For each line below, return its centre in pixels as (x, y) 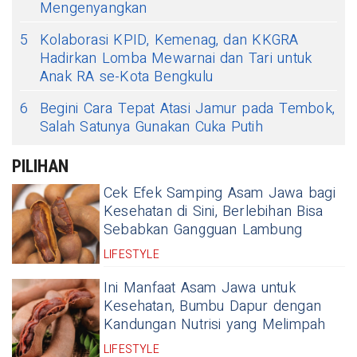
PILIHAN (40, 166)
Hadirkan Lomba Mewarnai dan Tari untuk (176, 58)
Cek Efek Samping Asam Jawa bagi (220, 193)
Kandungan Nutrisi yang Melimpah (215, 324)
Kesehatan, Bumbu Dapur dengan (213, 306)
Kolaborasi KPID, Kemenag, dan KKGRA (169, 40)
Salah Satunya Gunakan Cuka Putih (151, 127)
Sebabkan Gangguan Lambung (203, 229)
